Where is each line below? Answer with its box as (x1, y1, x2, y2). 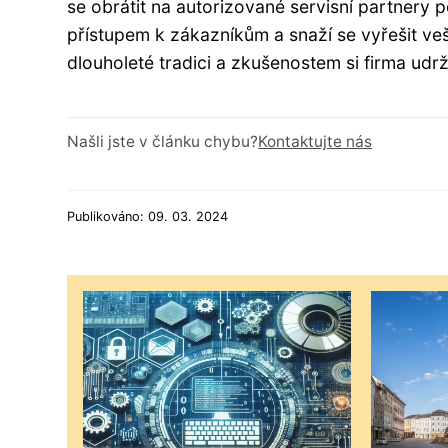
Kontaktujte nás (258, 132, 372, 152)
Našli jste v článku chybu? (67, 132, 258, 152)
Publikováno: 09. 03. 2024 (67, 209, 228, 225)
